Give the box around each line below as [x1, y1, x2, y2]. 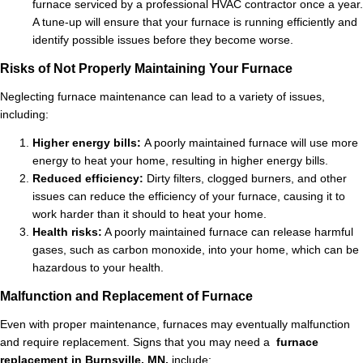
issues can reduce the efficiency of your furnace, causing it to [32, 190, 345, 203]
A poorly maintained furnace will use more [144, 137, 358, 150]
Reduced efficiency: [32, 173, 147, 186]
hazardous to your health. [32, 262, 164, 275]
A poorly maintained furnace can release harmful [102, 226, 353, 239]
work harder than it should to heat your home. [32, 208, 267, 221]
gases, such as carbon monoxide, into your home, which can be [32, 244, 359, 257]
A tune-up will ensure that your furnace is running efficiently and [32, 16, 357, 29]
